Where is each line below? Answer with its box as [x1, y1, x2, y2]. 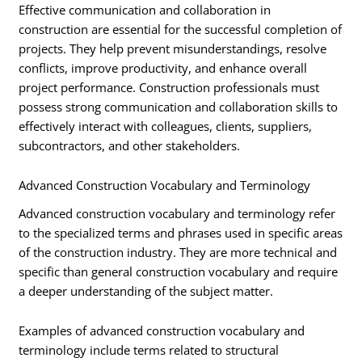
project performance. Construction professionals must [19, 78, 320, 95]
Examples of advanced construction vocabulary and [19, 322, 305, 339]
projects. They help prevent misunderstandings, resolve [19, 40, 327, 57]
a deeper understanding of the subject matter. [19, 282, 274, 299]
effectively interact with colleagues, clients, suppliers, [19, 117, 313, 134]
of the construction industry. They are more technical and [19, 243, 338, 260]
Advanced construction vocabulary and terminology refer [19, 204, 336, 221]
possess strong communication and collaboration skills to [19, 98, 339, 115]
